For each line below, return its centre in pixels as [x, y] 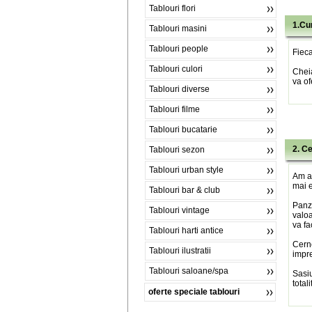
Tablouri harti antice [186, 231]
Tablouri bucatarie [183, 130]
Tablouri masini [178, 29]
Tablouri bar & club [185, 190]
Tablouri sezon [177, 150]
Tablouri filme [174, 109]
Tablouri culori [176, 69]
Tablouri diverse [179, 89]
